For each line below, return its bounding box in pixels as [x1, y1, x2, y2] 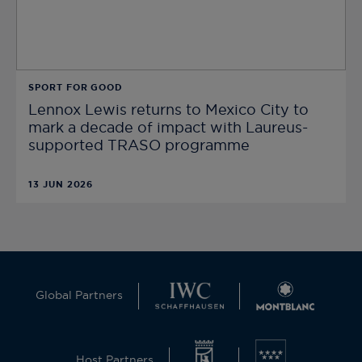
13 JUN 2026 [28, 180, 94, 190]
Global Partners [36, 290, 124, 302]
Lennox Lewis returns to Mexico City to [28, 103, 309, 119]
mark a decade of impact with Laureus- [28, 121, 308, 137]
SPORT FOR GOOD [28, 83, 124, 93]
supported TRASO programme [28, 139, 250, 154]
